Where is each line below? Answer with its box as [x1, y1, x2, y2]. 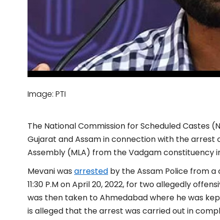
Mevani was [27, 165, 74, 177]
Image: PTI [27, 88, 66, 100]
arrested [74, 165, 108, 177]
